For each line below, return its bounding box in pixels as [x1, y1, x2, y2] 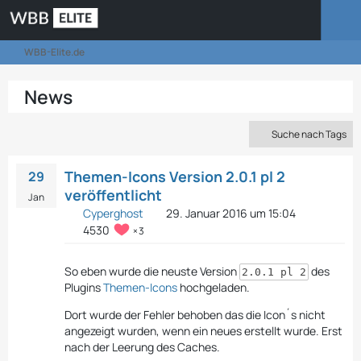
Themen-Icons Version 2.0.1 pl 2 [64, 167, 285, 186]
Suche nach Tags [272, 127, 346, 141]
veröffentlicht [64, 185, 162, 205]
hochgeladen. [177, 280, 250, 295]
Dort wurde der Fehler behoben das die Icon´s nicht [64, 307, 326, 322]
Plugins [64, 280, 103, 295]
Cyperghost [83, 205, 143, 221]
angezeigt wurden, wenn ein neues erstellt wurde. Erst [64, 323, 342, 338]
